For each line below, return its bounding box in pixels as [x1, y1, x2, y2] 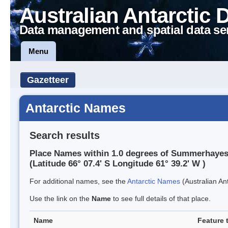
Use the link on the [30, 194, 92, 203]
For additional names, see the [30, 177, 127, 186]
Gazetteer [27, 75, 69, 85]
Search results [30, 129, 100, 141]
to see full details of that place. [111, 194, 211, 203]
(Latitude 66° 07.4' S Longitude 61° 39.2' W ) [30, 159, 206, 169]
